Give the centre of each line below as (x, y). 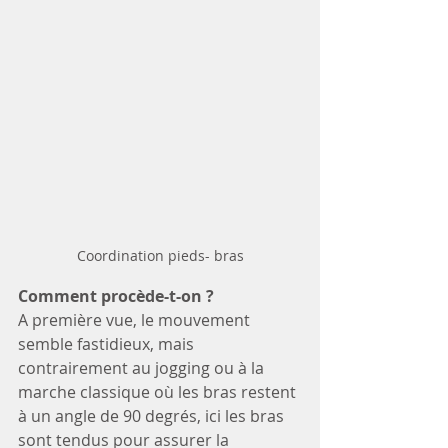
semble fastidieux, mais (108, 344)
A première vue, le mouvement (136, 320)
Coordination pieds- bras (160, 256)
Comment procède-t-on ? (116, 296)
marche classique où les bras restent (159, 392)
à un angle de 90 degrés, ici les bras (153, 416)
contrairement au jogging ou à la (143, 368)
